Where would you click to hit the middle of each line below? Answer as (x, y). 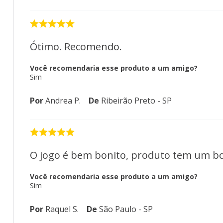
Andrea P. (63, 100)
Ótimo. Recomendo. (76, 46)
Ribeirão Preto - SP (136, 100)
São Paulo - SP (126, 209)
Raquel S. (62, 209)
